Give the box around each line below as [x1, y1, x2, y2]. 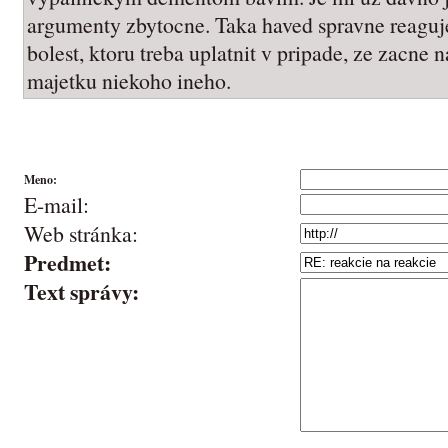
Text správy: [24, 275, 139, 307]
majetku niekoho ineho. [27, 65, 231, 95]
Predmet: [24, 246, 111, 278]
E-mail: [24, 189, 89, 219]
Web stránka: [24, 218, 138, 248]
